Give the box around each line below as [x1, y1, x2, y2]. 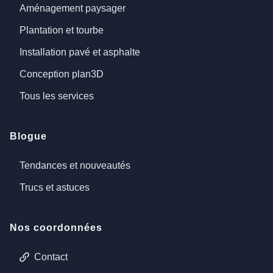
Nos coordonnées [10, 222, 102, 233]
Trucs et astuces [19, 182, 90, 193]
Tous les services [19, 91, 94, 101]
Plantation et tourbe [19, 25, 104, 35]
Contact [34, 252, 68, 262]
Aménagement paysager [19, 3, 126, 13]
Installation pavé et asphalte [19, 47, 140, 57]
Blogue [10, 131, 47, 141]
